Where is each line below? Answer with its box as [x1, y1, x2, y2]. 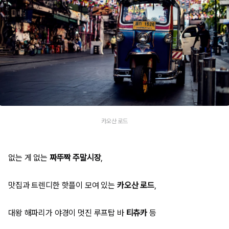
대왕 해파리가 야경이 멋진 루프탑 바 [8, 208, 124, 218]
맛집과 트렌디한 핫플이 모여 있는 [8, 180, 117, 190]
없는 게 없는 [8, 152, 50, 163]
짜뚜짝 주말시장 [49, 152, 101, 163]
